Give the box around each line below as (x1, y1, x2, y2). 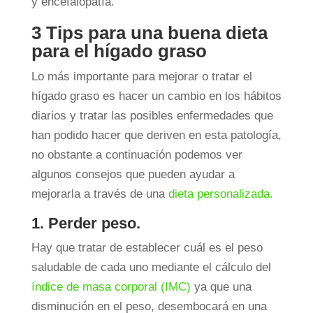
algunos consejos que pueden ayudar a (31, 168, 235, 182)
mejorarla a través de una (31, 187, 168, 201)
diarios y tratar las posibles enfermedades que (31, 109, 273, 123)
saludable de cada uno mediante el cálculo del (31, 261, 271, 275)
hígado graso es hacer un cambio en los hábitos (31, 89, 282, 103)
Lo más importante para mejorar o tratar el (31, 70, 252, 84)
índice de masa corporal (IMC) (31, 280, 191, 294)
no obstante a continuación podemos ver (31, 148, 242, 162)
